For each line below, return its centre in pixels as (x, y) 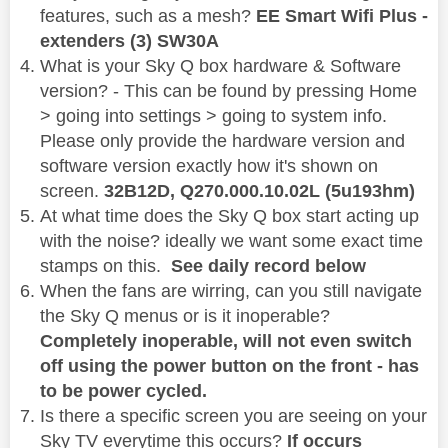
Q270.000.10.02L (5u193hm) (297, 191)
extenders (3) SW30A (129, 41)
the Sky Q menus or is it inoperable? (185, 316)
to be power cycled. (123, 391)
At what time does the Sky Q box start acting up (229, 216)
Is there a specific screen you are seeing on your (233, 416)
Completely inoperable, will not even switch (226, 341)
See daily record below (266, 266)
